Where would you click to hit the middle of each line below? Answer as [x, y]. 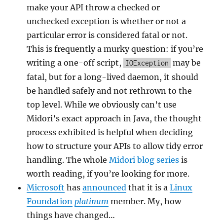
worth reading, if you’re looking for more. [108, 174]
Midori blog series [144, 160]
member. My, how [145, 202]
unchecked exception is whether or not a [107, 21]
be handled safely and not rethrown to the [110, 91]
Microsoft [46, 188]
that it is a [148, 188]
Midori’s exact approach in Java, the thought [114, 119]
